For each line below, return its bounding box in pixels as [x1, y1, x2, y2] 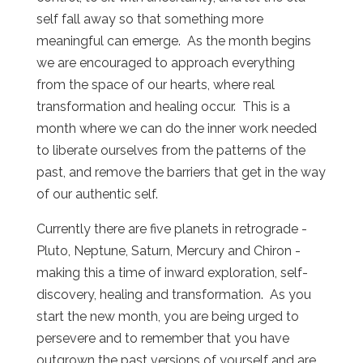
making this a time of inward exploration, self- [36, 265, 308, 281]
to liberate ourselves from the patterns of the [36, 143, 305, 159]
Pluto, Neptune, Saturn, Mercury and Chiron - [36, 243, 301, 259]
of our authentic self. [36, 186, 158, 203]
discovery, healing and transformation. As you [36, 287, 311, 303]
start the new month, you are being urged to [36, 309, 299, 325]
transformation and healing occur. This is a [36, 99, 290, 115]
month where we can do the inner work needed [36, 121, 317, 137]
